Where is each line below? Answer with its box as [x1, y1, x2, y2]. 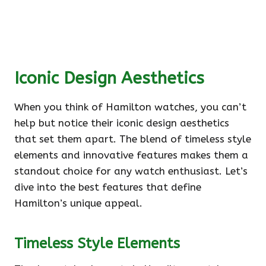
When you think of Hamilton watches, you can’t [14, 101, 246, 113]
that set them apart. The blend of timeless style [14, 133, 251, 145]
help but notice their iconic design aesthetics [14, 117, 229, 129]
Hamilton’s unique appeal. [14, 197, 142, 209]
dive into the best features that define [14, 181, 201, 193]
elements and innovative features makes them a [14, 149, 248, 161]
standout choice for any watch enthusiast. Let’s [14, 165, 248, 177]
